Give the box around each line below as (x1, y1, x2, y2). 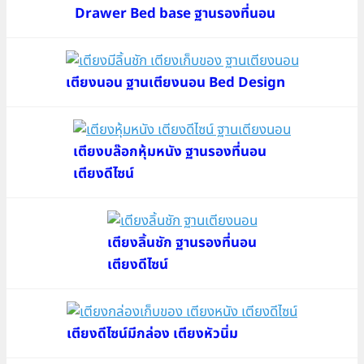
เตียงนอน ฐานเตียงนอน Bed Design (65, 71, 285, 93)
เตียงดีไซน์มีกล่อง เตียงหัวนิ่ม (67, 323, 238, 344)
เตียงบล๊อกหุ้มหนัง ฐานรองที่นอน (73, 141, 266, 162)
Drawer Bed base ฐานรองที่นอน (75, 2, 275, 24)
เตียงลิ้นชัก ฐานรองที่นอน (106, 232, 257, 253)
